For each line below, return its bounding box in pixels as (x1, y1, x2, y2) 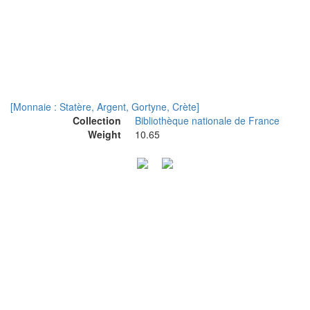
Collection (73, 113, 121, 127)
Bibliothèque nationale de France (135, 113, 280, 127)
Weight (88, 127, 121, 141)
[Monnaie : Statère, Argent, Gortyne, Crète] (10, 100, 199, 113)
